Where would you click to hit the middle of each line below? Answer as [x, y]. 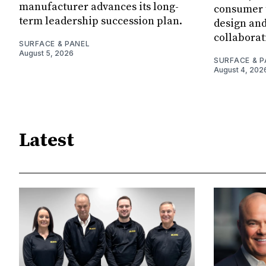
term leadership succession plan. [101, 21]
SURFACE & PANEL [55, 44]
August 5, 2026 [46, 53]
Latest [47, 140]
